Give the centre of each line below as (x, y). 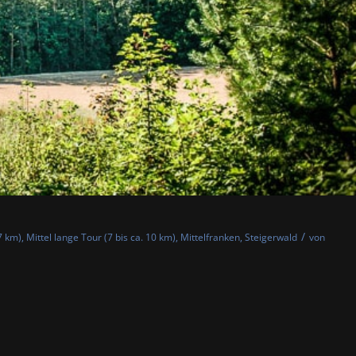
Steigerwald (271, 238)
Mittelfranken (210, 238)
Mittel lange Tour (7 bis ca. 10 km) (101, 238)
